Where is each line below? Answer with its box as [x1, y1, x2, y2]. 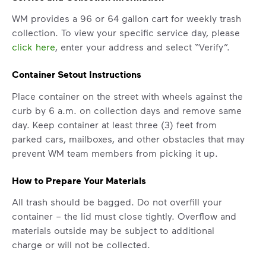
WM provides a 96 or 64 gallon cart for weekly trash [12, 12, 241, 24]
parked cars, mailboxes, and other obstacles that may [12, 132, 245, 144]
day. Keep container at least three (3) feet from [12, 118, 217, 130]
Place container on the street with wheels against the [12, 90, 243, 102]
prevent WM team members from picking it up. [12, 147, 218, 159]
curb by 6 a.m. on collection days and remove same [12, 104, 242, 116]
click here [12, 41, 55, 53]
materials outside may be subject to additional [12, 224, 214, 236]
